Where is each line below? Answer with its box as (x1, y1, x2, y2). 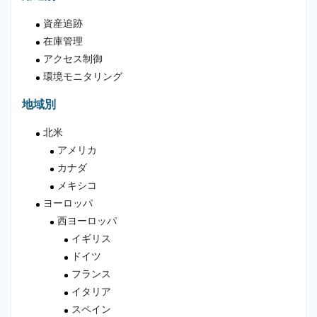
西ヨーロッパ (57, 215, 117, 226)
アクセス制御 (43, 53, 103, 64)
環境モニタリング (43, 71, 122, 82)
